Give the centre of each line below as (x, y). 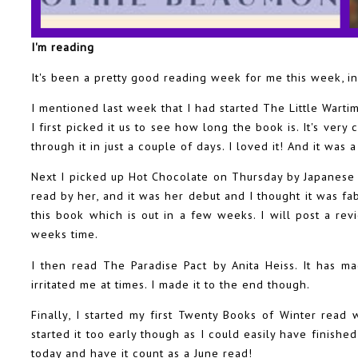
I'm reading (63, 46)
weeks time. (65, 234)
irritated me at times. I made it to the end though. (172, 284)
